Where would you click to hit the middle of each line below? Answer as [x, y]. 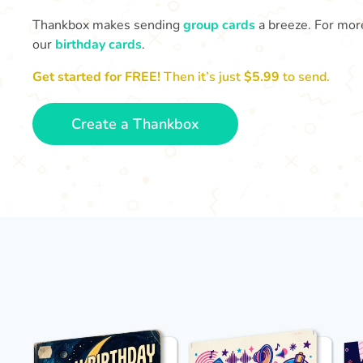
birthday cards [98, 45]
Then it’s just [202, 77]
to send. [306, 77]
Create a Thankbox [135, 124]
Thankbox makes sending [108, 25]
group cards [219, 25]
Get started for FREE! [96, 77]
